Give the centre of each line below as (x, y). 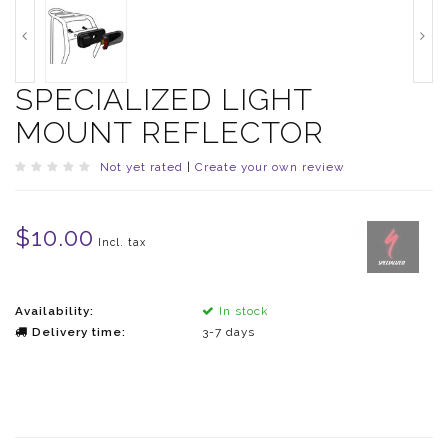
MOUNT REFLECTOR (169, 133)
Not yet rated (141, 167)
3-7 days (228, 332)
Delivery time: (77, 332)
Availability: (54, 311)
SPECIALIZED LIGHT (163, 100)
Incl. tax (122, 242)
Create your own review (270, 167)
